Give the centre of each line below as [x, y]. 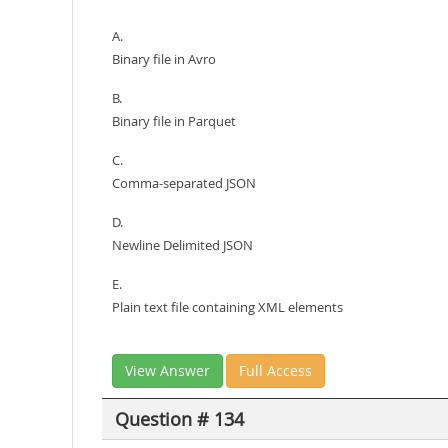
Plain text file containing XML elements [227, 307]
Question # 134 [179, 418]
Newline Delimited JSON [182, 245]
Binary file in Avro [164, 59]
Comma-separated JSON [184, 183]
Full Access [275, 370]
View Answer [167, 370]
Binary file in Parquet [174, 121]
